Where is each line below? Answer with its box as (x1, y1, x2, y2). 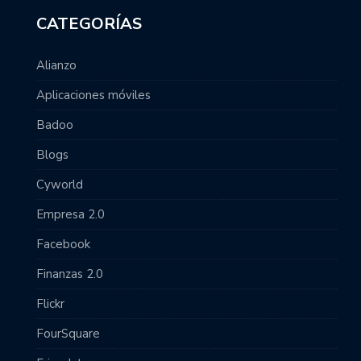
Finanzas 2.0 (36, 265, 103, 282)
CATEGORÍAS (36, 12, 142, 35)
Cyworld (36, 176, 83, 193)
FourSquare (36, 325, 100, 342)
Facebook (36, 235, 90, 252)
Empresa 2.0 (36, 205, 105, 222)
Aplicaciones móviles (36, 86, 151, 103)
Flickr (36, 295, 64, 312)
